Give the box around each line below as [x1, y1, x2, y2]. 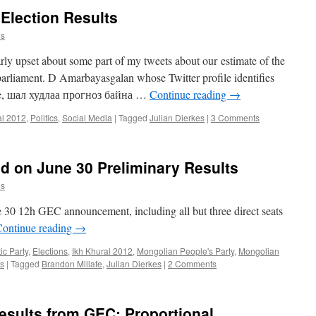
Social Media [62, 111, 112, 123]
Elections [32, 245, 68, 257]
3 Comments [211, 111, 260, 123]
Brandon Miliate [42, 257, 102, 269]
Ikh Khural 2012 [72, 245, 133, 257]
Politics [30, 111, 58, 123]
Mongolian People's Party [137, 245, 234, 257]
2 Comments [168, 257, 217, 269]
